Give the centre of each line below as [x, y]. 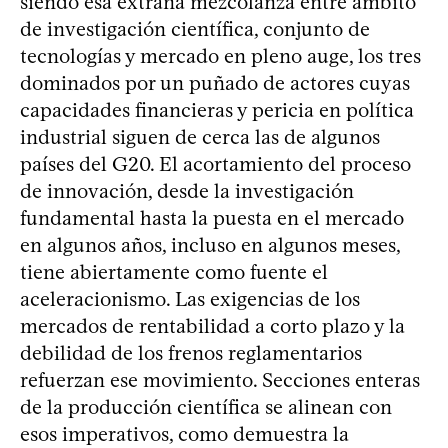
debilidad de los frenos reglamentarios [191, 352]
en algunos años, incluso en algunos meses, [210, 244]
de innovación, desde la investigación [187, 190]
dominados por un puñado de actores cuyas [215, 82]
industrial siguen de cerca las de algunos [200, 136]
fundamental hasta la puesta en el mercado [212, 217]
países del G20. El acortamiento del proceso [215, 163]
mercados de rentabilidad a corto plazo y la [212, 325]
